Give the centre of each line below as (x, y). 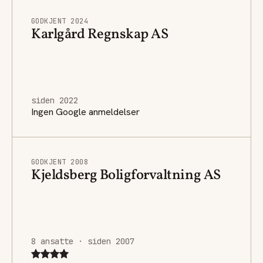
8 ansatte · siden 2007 (83, 241)
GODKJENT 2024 (60, 21)
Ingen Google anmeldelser (85, 112)
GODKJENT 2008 (60, 162)
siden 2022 (55, 100)
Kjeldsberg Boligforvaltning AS (126, 175)
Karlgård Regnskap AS (100, 34)
